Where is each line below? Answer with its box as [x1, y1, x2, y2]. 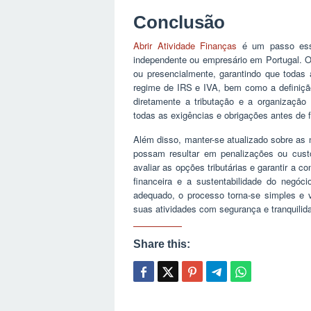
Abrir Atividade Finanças [133, 38, 237, 52]
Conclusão [133, 11, 225, 33]
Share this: [133, 237, 190, 250]
